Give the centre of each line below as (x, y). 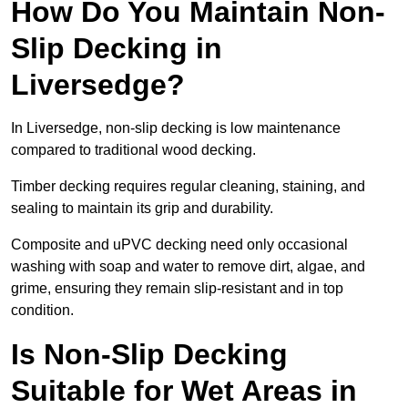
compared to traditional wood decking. (135, 150)
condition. (42, 311)
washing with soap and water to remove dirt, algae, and (188, 267)
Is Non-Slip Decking (149, 355)
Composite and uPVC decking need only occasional (179, 245)
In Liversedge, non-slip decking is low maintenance (176, 128)
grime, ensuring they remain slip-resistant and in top (177, 289)
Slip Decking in (117, 49)
